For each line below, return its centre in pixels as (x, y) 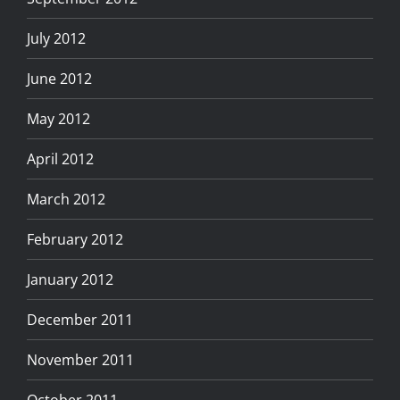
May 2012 (58, 118)
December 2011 (80, 319)
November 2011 (80, 359)
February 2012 (75, 239)
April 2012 (60, 158)
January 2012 (70, 279)
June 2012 (59, 78)
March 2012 (66, 199)
